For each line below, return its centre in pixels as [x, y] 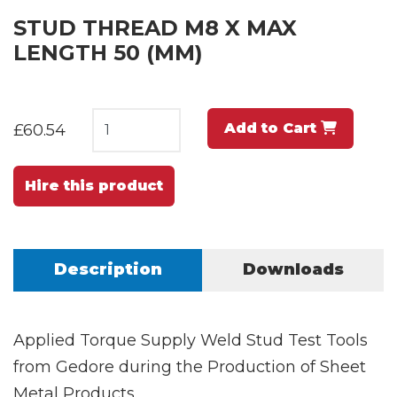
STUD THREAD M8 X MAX [155, 27]
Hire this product [94, 185]
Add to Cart [272, 128]
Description [108, 269]
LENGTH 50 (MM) [108, 52]
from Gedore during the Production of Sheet [190, 366]
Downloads [293, 269]
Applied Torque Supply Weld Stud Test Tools [191, 340]
